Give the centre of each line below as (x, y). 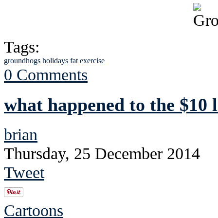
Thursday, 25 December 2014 (102, 153)
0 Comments (46, 75)
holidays (55, 61)
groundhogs (22, 61)
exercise (92, 61)
